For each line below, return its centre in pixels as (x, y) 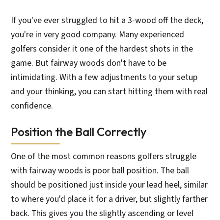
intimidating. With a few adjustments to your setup (104, 78)
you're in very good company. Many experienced (98, 35)
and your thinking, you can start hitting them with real (110, 92)
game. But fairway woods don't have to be (89, 63)
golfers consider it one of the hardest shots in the (102, 49)
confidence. (32, 106)
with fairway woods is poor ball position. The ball (100, 171)
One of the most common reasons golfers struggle (104, 157)
